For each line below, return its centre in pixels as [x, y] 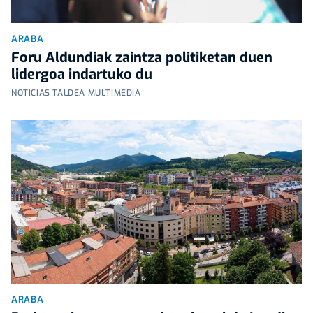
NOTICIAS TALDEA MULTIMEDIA [76, 93]
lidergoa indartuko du [82, 74]
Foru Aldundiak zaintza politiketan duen [142, 57]
